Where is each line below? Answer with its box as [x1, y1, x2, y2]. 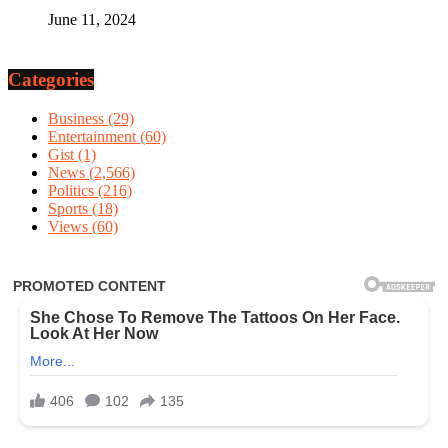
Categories [8, 69, 94, 91]
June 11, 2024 [48, 11, 136, 29]
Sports [48, 199, 92, 217]
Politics [48, 181, 98, 199]
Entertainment [48, 127, 140, 145]
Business [48, 109, 108, 127]
